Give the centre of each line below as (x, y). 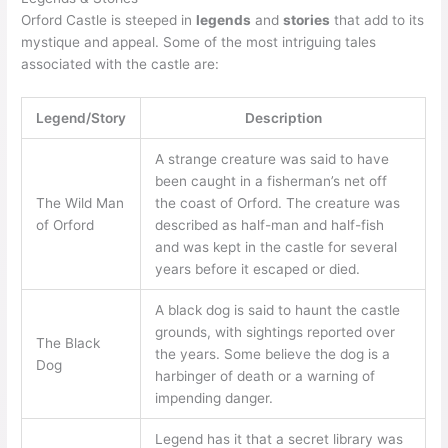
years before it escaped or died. (257, 269)
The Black (67, 343)
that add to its (377, 20)
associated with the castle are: (120, 64)
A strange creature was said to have (271, 159)
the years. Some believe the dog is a (272, 354)
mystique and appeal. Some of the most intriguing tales (199, 42)
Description (283, 118)
